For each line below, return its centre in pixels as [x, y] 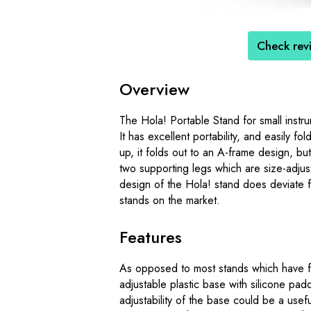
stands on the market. [170, 200]
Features [151, 237]
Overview [154, 89]
